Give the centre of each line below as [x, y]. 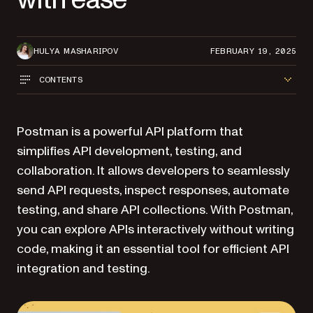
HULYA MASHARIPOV [76, 51]
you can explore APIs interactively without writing [155, 230]
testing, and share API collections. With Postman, [155, 210]
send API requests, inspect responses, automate [153, 190]
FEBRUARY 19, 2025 [253, 51]
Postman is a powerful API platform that [130, 132]
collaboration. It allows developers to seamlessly [153, 171]
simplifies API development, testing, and [129, 151]
